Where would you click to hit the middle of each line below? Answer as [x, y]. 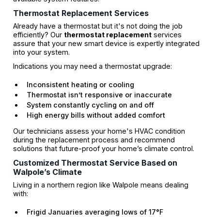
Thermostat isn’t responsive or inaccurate [99, 95]
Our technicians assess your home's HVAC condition [99, 131]
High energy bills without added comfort [96, 115]
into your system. [41, 52]
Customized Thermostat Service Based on [95, 163]
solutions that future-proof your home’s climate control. [103, 149]
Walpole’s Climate [47, 172]
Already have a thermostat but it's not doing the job [98, 26]
